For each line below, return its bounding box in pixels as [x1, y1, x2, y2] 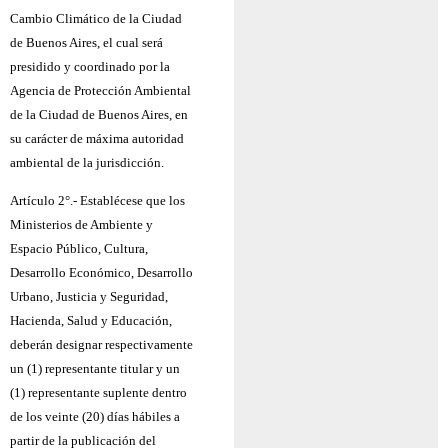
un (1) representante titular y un [10, 361, 180, 377]
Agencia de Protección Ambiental [10, 82, 191, 98]
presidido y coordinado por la [10, 58, 170, 74]
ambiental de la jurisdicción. [10, 154, 164, 170]
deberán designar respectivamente [10, 337, 193, 353]
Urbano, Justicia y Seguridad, [10, 289, 168, 305]
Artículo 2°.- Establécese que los [10, 193, 185, 209]
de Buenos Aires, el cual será [10, 34, 163, 50]
